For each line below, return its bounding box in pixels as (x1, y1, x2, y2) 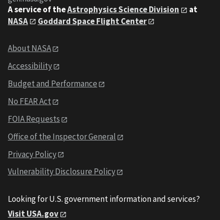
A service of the (8, 3, 66, 15)
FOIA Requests (8, 113, 60, 124)
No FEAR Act (8, 95, 51, 107)
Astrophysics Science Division (67, 3, 179, 15)
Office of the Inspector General (8, 131, 116, 142)
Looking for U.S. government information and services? (8, 193, 200, 205)
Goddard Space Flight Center (37, 15, 147, 27)
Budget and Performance (8, 78, 97, 89)
